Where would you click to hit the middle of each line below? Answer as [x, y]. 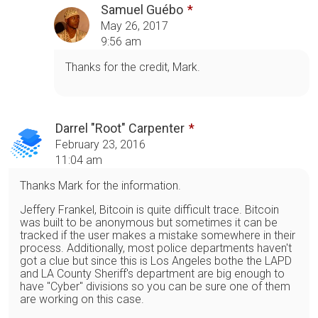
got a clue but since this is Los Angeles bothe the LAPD [156, 261]
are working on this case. [82, 299]
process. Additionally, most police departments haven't [156, 248]
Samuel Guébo [142, 9]
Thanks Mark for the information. [100, 185]
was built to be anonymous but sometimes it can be [149, 222]
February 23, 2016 [100, 144]
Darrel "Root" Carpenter [120, 128]
